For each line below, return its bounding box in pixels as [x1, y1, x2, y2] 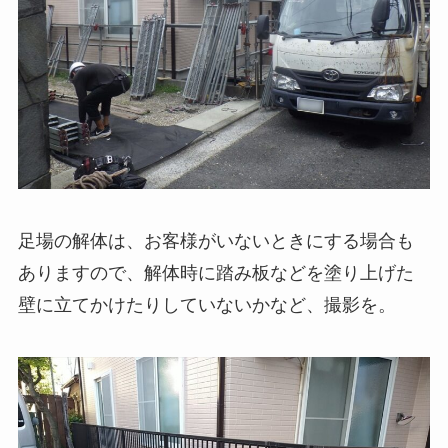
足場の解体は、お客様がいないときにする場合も [17, 231, 414, 252]
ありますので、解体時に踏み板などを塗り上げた [17, 263, 414, 284]
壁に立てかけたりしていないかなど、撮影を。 [17, 295, 396, 316]
